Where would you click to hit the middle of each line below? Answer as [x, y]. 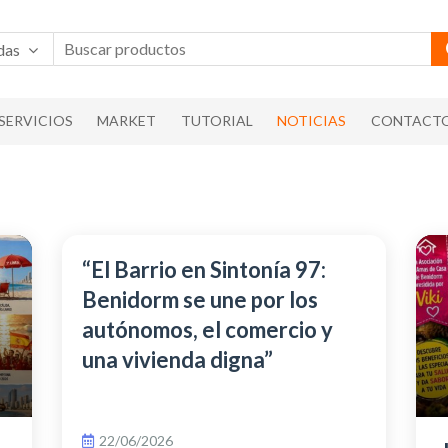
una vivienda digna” [177, 359]
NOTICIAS [312, 121]
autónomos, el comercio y [207, 329]
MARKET [127, 121]
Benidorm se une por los [199, 299]
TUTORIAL [216, 121]
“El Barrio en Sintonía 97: [203, 269]
